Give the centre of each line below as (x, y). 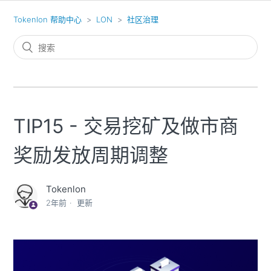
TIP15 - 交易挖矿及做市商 (126, 126)
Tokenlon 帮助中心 (48, 19)
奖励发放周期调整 (91, 155)
